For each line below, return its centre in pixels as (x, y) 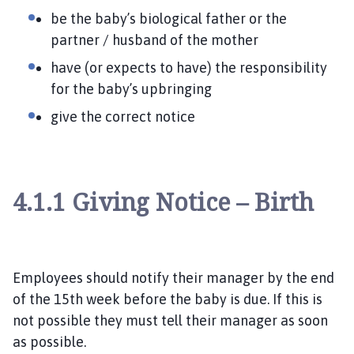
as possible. (51, 341)
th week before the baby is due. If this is (196, 299)
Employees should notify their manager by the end (173, 277)
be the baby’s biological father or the (169, 18)
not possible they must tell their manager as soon (170, 320)
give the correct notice (123, 116)
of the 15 (41, 299)
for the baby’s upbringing (133, 88)
